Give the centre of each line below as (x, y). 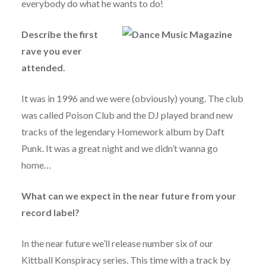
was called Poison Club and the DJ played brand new (127, 115)
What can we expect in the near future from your (129, 196)
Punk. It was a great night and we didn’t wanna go (119, 148)
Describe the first (59, 34)
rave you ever (51, 51)
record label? (50, 213)
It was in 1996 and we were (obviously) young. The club (132, 99)
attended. (43, 68)
